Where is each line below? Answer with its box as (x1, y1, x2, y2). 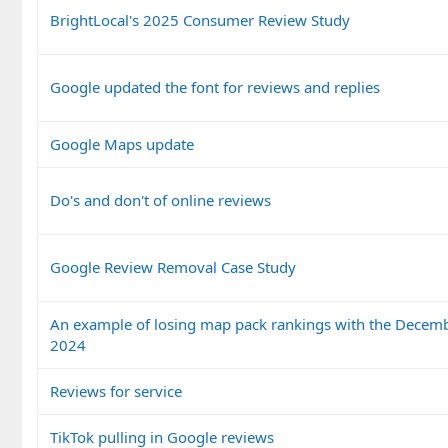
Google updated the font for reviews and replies (50, 76, 380, 97)
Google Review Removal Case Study (50, 256, 296, 277)
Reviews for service (50, 380, 182, 401)
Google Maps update (50, 133, 194, 154)
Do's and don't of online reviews (50, 189, 271, 210)
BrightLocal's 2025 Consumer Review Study (50, 9, 350, 30)
